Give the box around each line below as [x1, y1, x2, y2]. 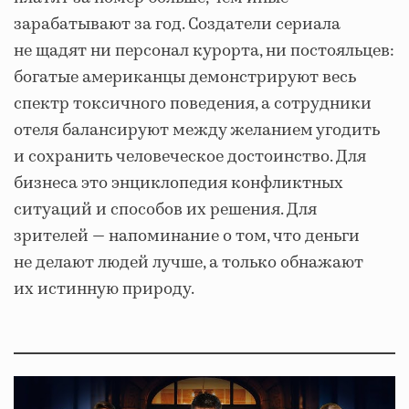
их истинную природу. [14, 278, 194, 302]
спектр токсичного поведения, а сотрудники [14, 92, 372, 117]
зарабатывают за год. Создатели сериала [14, 13, 341, 37]
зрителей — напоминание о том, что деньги [14, 225, 360, 249]
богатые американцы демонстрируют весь [14, 66, 356, 90]
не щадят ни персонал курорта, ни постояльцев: [14, 39, 394, 64]
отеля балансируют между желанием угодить [14, 119, 380, 143]
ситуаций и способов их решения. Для [14, 198, 317, 223]
